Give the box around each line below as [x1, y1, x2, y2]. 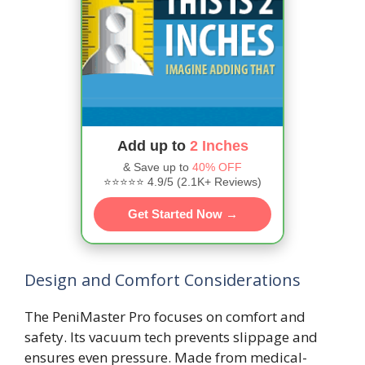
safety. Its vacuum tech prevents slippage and [24, 327, 318, 346]
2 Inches [189, 137, 248, 154]
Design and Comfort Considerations [24, 268, 301, 291]
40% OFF [192, 160, 242, 174]
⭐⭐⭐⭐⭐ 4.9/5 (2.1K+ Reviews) [103, 174, 262, 188]
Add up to [117, 137, 190, 154]
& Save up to [123, 160, 192, 174]
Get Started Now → [127, 206, 238, 221]
